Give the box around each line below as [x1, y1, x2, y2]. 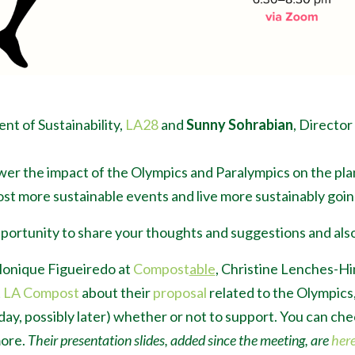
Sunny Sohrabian [185, 116, 293, 133]
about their [78, 284, 153, 301]
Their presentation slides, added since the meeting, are [27, 331, 331, 349]
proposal [152, 284, 207, 301]
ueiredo [67, 260, 118, 277]
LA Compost [2, 284, 79, 301]
